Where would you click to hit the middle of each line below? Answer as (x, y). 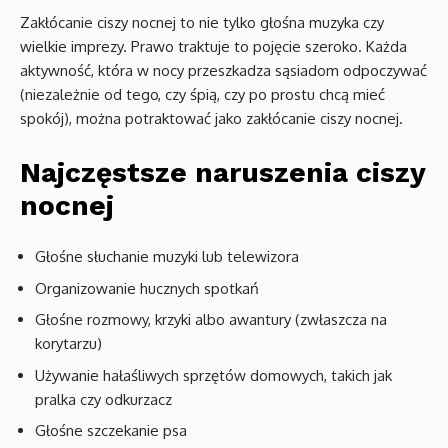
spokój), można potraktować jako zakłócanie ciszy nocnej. (211, 119)
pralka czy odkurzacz (103, 399)
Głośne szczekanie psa (111, 431)
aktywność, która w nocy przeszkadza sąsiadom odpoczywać (223, 71)
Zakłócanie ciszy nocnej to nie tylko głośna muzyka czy (202, 23)
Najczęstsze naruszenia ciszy (222, 173)
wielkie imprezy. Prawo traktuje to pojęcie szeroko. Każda (213, 47)
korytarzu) (68, 344)
